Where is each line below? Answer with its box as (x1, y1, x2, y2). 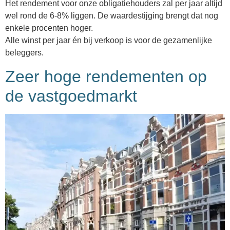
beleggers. (5, 48, 44, 57)
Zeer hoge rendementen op (5, 67, 207, 86)
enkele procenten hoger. (5, 24, 93, 33)
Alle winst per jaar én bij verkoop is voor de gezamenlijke (5, 36, 212, 45)
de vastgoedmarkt (5, 86, 142, 105)
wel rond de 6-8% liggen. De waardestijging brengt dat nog (5, 11, 218, 21)
